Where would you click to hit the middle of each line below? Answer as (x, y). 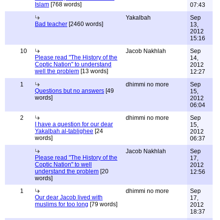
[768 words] (65, 4)
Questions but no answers (69, 91)
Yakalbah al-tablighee (64, 131)
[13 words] (94, 71)
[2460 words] (85, 24)
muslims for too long (62, 204)
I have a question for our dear (74, 124)
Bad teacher (51, 24)
